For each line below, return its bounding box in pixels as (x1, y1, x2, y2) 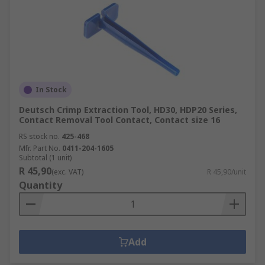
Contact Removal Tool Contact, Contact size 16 (19, 114, 220, 125)
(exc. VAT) (51, 167, 83, 177)
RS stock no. (19, 131, 60, 141)
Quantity (19, 179, 62, 192)
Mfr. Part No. (19, 143, 60, 153)
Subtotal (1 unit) (19, 153, 72, 163)
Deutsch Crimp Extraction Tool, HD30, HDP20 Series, (19, 104, 237, 115)
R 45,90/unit (207, 167, 246, 177)
